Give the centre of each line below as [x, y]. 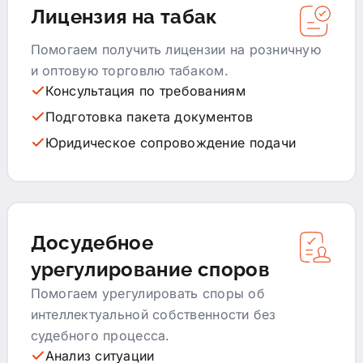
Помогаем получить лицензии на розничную [176, 49]
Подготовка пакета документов [149, 116]
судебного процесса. [100, 335]
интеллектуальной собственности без [153, 314]
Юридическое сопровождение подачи [171, 142]
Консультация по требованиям [145, 90]
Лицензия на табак [124, 16]
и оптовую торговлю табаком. [129, 70]
